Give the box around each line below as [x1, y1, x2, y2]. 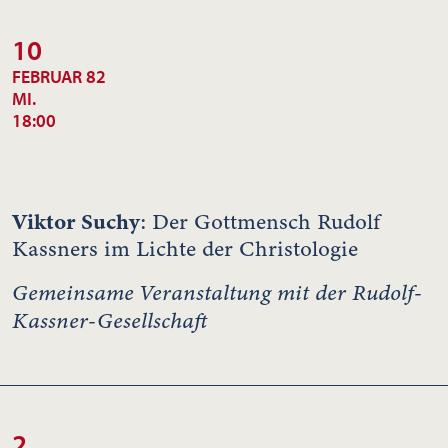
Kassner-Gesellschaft [12, 304, 207, 336]
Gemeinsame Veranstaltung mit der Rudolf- [12, 276, 422, 308]
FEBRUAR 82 [12, 64, 106, 88]
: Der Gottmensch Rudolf [140, 206, 380, 237]
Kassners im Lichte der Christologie [12, 233, 358, 264]
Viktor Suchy [12, 205, 140, 237]
